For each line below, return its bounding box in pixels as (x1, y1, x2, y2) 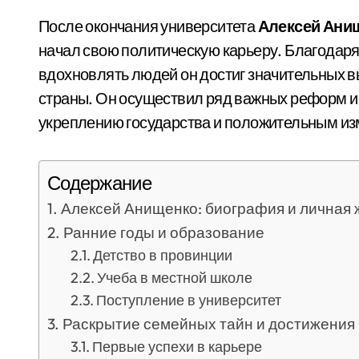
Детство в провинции (93, 246, 233, 264)
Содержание (47, 171, 151, 196)
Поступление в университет (96, 291, 282, 309)
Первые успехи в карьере (92, 337, 263, 356)
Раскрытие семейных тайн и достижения (62, 314, 355, 333)
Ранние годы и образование (63, 223, 264, 242)
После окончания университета (38, 16, 258, 36)
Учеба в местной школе (97, 268, 253, 287)
